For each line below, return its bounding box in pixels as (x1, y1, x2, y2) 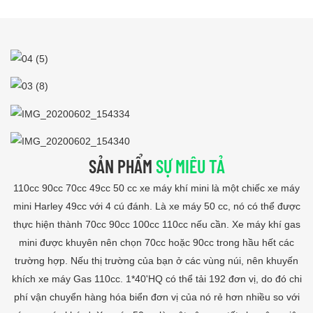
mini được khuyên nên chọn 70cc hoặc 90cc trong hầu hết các (19, 237, 294, 249)
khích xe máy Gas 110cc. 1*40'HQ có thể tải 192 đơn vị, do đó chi (11, 273, 302, 285)
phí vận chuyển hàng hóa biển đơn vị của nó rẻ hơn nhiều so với (13, 291, 300, 303)
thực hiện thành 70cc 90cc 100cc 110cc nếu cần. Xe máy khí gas (13, 219, 300, 231)
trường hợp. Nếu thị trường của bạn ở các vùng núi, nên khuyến (15, 255, 298, 267)
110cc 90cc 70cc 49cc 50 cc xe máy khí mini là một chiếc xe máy (13, 182, 300, 194)
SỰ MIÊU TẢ (155, 154, 225, 177)
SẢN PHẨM (88, 154, 156, 177)
